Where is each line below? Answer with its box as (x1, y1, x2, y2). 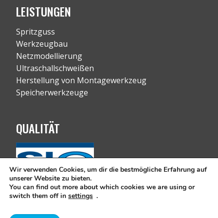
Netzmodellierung (16, 51, 82, 61)
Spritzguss (16, 26, 55, 37)
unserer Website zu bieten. (9, 174, 91, 183)
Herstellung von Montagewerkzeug (16, 75, 146, 86)
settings (68, 191, 93, 200)
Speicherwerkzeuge (16, 87, 88, 98)
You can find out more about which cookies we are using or (9, 182, 195, 192)
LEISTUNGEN (16, 2, 71, 20)
